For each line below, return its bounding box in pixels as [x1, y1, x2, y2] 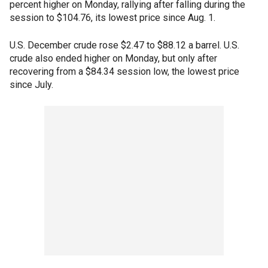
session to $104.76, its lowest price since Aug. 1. [10, 12, 215, 24]
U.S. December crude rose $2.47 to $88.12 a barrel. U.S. [10, 39, 239, 51]
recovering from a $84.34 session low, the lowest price [10, 66, 239, 78]
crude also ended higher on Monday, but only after [10, 53, 217, 65]
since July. [10, 79, 53, 91]
